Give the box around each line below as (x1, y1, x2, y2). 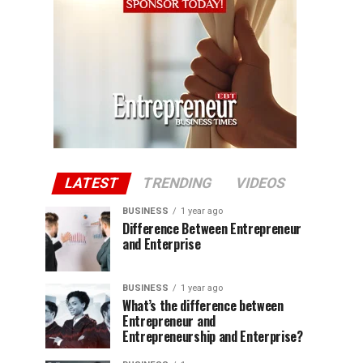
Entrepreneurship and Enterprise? (122, 326, 303, 346)
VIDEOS (233, 174, 288, 191)
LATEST (62, 174, 121, 191)
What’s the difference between (122, 295, 284, 315)
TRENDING (140, 174, 214, 191)
